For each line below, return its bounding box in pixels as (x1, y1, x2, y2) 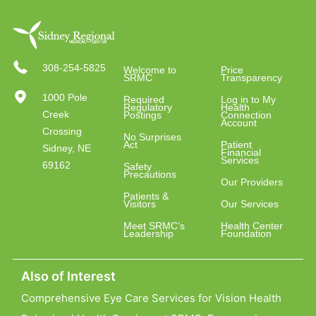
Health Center (220, 220, 283, 232)
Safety (123, 161, 152, 173)
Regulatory (123, 102, 173, 114)
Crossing (42, 126, 83, 138)
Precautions (123, 169, 177, 181)
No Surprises (123, 131, 182, 143)
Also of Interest (20, 269, 116, 284)
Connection (220, 109, 272, 121)
